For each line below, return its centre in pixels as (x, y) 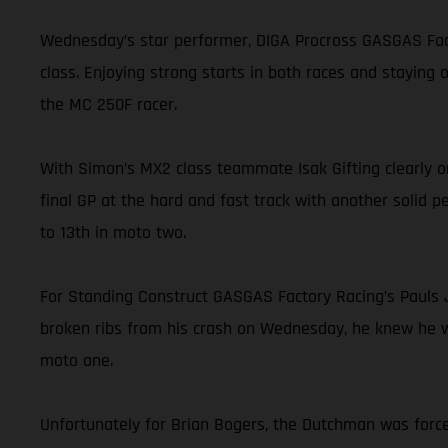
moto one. (76, 360)
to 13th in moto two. (113, 232)
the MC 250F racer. (108, 104)
